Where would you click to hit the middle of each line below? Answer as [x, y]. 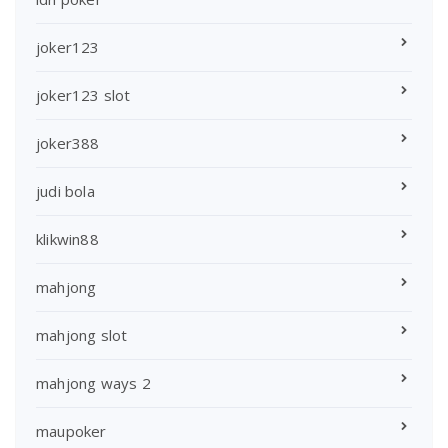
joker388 [68, 142]
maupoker [71, 430]
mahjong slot [82, 334]
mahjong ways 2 [93, 382]
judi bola [65, 190]
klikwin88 [67, 238]
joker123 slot [83, 94]
